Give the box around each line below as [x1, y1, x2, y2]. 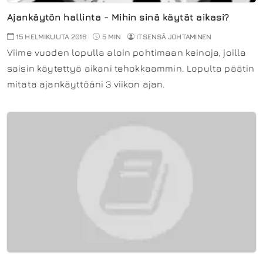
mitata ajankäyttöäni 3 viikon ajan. [7, 78, 166, 89]
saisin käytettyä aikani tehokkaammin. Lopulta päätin [7, 62, 255, 73]
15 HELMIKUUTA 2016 [14, 32, 87, 41]
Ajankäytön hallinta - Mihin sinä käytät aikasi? [7, 11, 230, 22]
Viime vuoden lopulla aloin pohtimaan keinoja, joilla [7, 46, 247, 58]
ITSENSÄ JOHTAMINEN [136, 32, 211, 41]
